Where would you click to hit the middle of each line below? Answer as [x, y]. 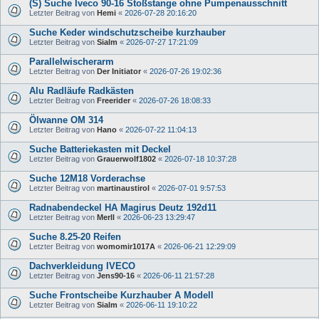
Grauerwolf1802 [126, 158]
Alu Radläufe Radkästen [82, 90]
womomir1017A [126, 246]
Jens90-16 [116, 275]
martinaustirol [123, 188]
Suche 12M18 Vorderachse [87, 178]
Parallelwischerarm [72, 61]
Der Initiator [119, 71]
